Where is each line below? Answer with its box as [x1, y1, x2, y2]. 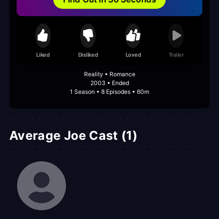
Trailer [168, 51, 184, 58]
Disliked [78, 51, 98, 58]
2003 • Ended [90, 79, 129, 87]
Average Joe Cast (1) [9, 128, 137, 143]
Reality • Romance [84, 70, 135, 78]
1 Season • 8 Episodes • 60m [70, 88, 149, 96]
